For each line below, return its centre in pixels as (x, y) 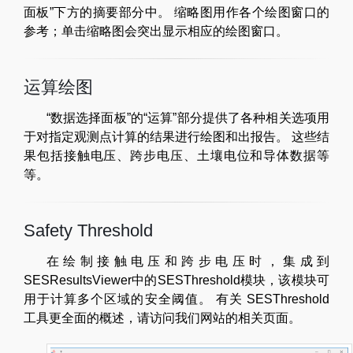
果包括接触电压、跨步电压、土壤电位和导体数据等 (176, 155)
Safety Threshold (88, 230)
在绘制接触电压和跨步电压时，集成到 (188, 261)
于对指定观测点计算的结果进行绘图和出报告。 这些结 (176, 136)
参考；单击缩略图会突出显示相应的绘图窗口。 (156, 31)
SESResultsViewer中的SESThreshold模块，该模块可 (176, 280)
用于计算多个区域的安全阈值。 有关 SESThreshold (176, 299)
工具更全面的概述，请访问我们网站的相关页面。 (162, 318)
